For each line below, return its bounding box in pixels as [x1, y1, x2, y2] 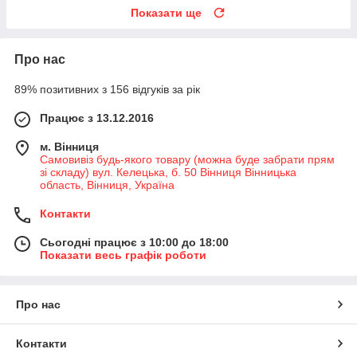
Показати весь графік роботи [40, 248, 206, 261]
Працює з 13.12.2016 [40, 111, 154, 124]
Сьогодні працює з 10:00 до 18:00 [40, 235, 229, 249]
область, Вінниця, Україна [40, 178, 175, 191]
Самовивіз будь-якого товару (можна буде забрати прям [40, 152, 335, 166]
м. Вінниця [40, 139, 99, 153]
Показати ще [131, 6, 202, 19]
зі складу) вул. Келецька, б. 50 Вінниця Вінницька [40, 165, 296, 178]
